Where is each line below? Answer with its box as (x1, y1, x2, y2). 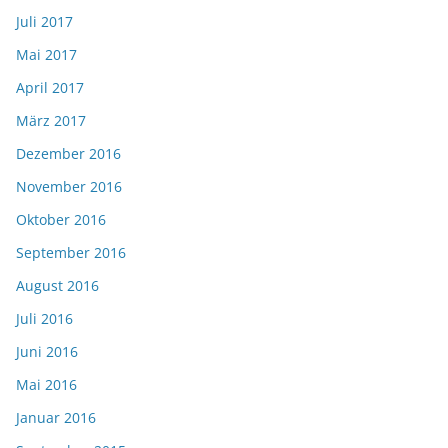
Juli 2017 (16, 12, 73, 32)
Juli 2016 (16, 309, 73, 329)
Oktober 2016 (16, 210, 106, 230)
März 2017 (16, 111, 86, 131)
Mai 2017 (16, 45, 77, 65)
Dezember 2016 (16, 144, 121, 164)
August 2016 (16, 276, 99, 296)
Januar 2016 (16, 408, 96, 428)
